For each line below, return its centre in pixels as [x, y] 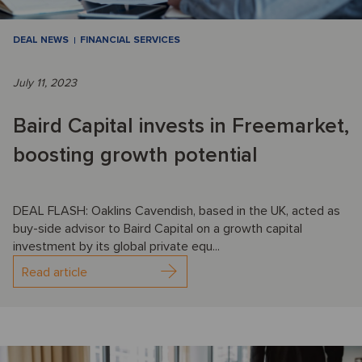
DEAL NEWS [41, 40]
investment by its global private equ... [116, 247]
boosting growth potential [135, 156]
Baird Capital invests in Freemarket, [181, 126]
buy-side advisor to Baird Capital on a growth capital [158, 229]
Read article [55, 273]
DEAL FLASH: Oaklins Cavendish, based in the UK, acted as [177, 211]
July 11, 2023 [45, 83]
